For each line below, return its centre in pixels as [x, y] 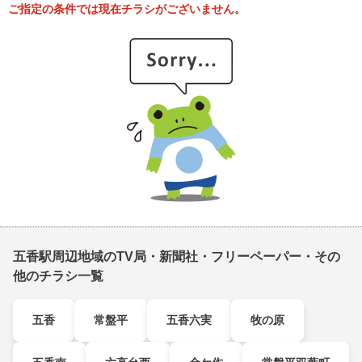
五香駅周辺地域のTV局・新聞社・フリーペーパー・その [177, 257]
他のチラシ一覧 [58, 276]
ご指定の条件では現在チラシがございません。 [127, 9]
